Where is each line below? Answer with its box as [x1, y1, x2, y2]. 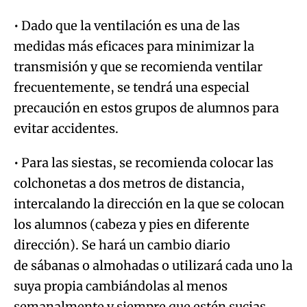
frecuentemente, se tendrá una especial [14, 79, 249, 95]
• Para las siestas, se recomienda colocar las [14, 154, 273, 171]
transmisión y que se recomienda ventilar [14, 58, 262, 75]
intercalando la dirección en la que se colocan [14, 195, 284, 212]
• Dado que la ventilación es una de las [14, 17, 240, 34]
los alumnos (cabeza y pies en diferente [14, 216, 249, 232]
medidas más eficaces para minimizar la [14, 38, 254, 54]
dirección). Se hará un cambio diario [14, 236, 230, 253]
